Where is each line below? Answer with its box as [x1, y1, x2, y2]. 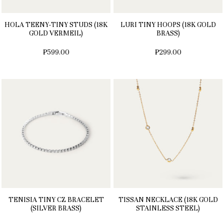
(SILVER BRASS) [30, 204, 81, 213]
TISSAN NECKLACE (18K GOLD [118, 195, 218, 204]
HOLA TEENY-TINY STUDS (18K [4, 20, 107, 29]
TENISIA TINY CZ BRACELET [8, 195, 104, 204]
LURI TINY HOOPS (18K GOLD [120, 20, 216, 29]
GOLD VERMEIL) [29, 29, 83, 38]
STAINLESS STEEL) [136, 204, 200, 213]
